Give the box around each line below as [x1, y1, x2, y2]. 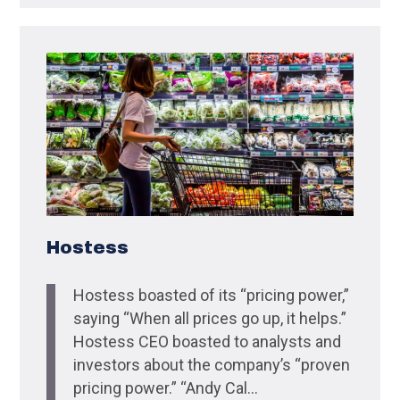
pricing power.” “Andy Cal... [73, 378, 259, 397]
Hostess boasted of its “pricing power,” [73, 285, 350, 304]
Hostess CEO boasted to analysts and [73, 331, 342, 351]
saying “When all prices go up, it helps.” [73, 308, 347, 328]
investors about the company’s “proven [73, 354, 351, 374]
